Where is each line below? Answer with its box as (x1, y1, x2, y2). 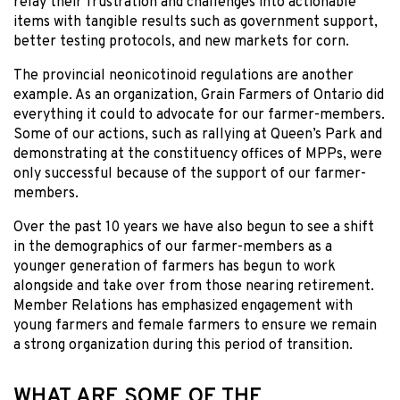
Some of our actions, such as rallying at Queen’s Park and (13, 126, 382, 145)
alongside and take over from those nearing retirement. (13, 278, 374, 296)
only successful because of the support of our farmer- (13, 165, 366, 184)
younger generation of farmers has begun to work (13, 258, 336, 277)
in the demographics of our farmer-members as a (13, 238, 332, 257)
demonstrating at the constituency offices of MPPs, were (13, 146, 382, 164)
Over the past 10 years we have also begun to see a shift (13, 219, 374, 237)
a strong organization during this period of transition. (13, 337, 353, 355)
